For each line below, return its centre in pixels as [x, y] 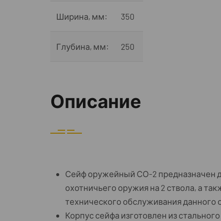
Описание [96, 101]
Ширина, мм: [82, 16]
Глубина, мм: [83, 46]
